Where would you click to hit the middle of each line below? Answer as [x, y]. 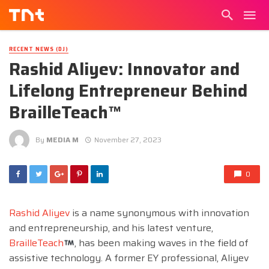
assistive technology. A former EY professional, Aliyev [129, 258]
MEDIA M [62, 139]
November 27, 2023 [128, 139]
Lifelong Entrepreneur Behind [128, 91]
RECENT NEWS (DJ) [39, 49]
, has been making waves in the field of [162, 243]
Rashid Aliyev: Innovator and [124, 69]
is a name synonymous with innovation [159, 213]
